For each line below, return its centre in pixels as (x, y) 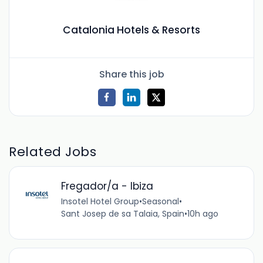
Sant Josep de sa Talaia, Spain (122, 214)
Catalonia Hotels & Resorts (131, 30)
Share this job (131, 74)
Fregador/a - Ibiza (107, 186)
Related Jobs (53, 151)
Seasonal (160, 202)
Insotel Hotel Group (100, 202)
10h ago (203, 214)
